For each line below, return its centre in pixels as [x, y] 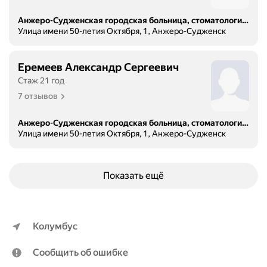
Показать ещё [133, 176]
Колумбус [55, 226]
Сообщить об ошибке [80, 253]
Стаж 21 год [41, 81]
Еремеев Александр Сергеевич [98, 67]
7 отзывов [38, 96]
